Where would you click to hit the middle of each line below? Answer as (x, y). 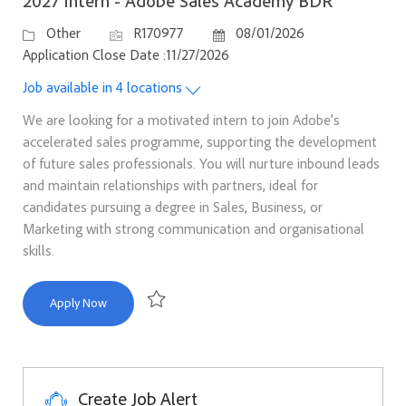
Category (49, 32)
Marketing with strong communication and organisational (193, 229)
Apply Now (78, 302)
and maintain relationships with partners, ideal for (170, 185)
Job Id (126, 32)
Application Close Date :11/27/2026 (126, 55)
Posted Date (249, 32)
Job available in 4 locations (104, 87)
